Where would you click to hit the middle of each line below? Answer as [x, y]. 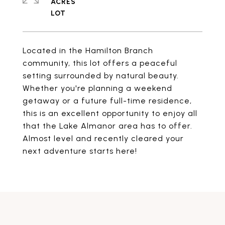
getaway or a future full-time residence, [107, 101]
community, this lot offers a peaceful [100, 63]
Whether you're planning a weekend [97, 88]
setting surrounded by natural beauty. [101, 76]
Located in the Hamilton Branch [88, 50]
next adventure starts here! [80, 151]
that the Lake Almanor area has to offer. [107, 126]
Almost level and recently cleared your [103, 138]
